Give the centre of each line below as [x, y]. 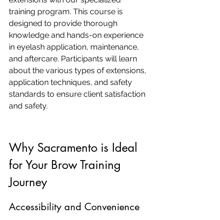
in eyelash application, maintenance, [75, 47]
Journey [28, 182]
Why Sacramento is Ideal [75, 148]
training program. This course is [67, 12]
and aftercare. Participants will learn [74, 59]
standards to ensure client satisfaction [78, 94]
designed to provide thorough [64, 23]
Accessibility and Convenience [74, 207]
